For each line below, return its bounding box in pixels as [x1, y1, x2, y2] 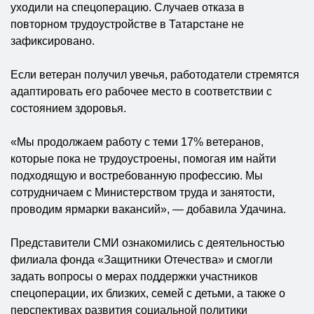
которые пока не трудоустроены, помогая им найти [11, 153, 276, 165]
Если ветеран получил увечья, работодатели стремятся [11, 69, 299, 81]
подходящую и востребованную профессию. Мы [11, 170, 263, 182]
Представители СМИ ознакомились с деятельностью [11, 237, 285, 250]
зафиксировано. [11, 35, 95, 48]
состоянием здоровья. [11, 102, 126, 115]
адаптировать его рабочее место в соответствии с [11, 86, 272, 98]
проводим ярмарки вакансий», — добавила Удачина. [11, 203, 286, 216]
